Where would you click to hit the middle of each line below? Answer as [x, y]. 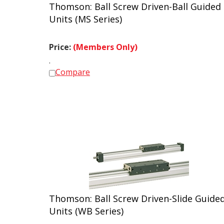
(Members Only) [105, 42]
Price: [61, 42]
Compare [73, 67]
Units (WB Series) [86, 206]
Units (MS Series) [85, 14]
